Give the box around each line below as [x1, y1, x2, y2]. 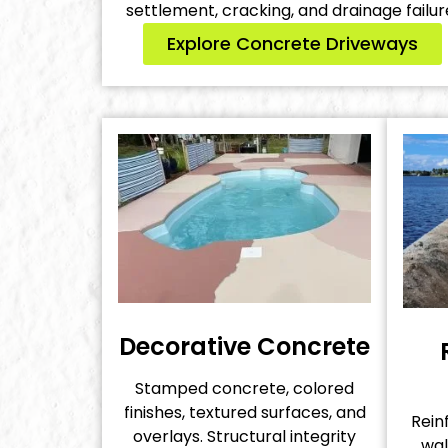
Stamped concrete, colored [135, 376, 354, 400]
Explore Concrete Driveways [166, 31, 418, 57]
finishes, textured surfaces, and [123, 400, 366, 424]
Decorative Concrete [119, 329, 370, 363]
